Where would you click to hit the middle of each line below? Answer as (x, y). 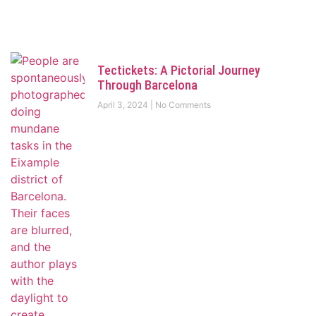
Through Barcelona (147, 85)
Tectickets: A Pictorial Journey (178, 71)
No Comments (182, 105)
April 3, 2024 (123, 105)
